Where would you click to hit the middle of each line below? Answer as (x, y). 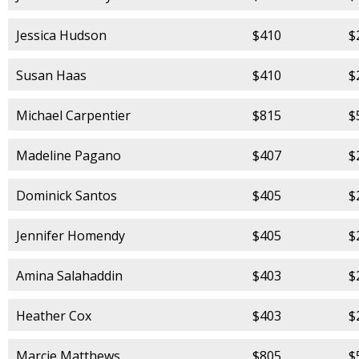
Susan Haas (51, 75)
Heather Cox (54, 315)
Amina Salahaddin (69, 275)
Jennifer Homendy (71, 235)
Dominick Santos (67, 195)
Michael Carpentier (73, 115)
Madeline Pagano (69, 155)
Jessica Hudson (61, 35)
